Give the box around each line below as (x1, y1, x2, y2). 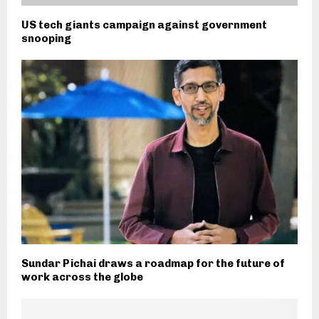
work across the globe (21, 270, 143, 283)
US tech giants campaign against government (21, 18, 267, 31)
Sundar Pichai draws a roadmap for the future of (21, 256, 285, 270)
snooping (21, 31, 71, 45)
